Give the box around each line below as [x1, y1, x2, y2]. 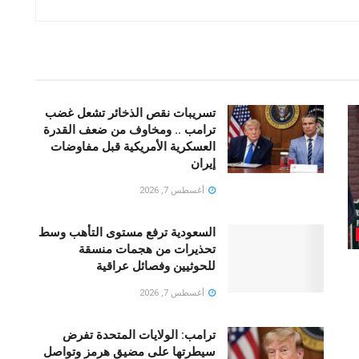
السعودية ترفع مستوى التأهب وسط [38, 224, 216, 240]
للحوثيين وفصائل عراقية [96, 258, 216, 273]
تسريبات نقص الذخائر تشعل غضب [45, 105, 216, 120]
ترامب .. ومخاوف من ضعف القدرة [43, 122, 216, 137]
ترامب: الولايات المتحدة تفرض [63, 327, 216, 342]
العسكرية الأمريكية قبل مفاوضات [50, 139, 216, 154]
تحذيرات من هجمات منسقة [79, 241, 216, 256]
